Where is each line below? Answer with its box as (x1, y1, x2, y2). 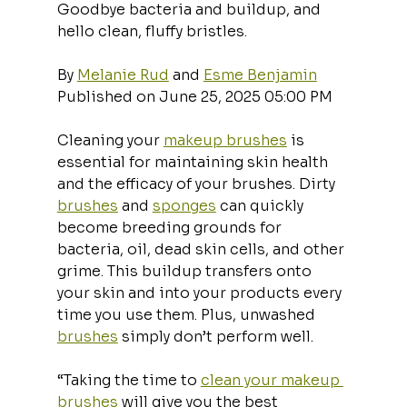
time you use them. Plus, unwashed (56, 304, 319, 324)
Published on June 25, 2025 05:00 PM (56, 86, 333, 106)
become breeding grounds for (56, 217, 285, 237)
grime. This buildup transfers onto (56, 261, 315, 281)
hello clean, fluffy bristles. (56, 21, 247, 41)
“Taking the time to (56, 370, 201, 390)
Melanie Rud (76, 65, 169, 84)
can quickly (215, 195, 307, 215)
